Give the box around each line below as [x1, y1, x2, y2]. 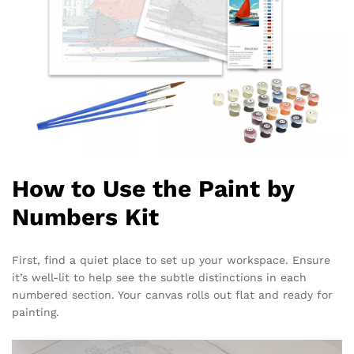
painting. [12, 306, 59, 319]
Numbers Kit [12, 203, 159, 232]
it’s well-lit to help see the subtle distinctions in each [12, 271, 307, 284]
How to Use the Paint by [12, 175, 294, 203]
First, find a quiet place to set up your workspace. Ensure [12, 254, 330, 267]
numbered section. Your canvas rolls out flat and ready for [12, 288, 333, 302]
